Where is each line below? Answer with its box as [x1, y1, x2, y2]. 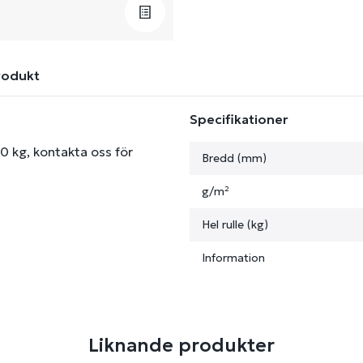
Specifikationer [190, 111, 288, 127]
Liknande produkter [88, 334, 275, 357]
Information [202, 250, 265, 265]
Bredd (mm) [202, 151, 267, 165]
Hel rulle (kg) [202, 217, 268, 232]
